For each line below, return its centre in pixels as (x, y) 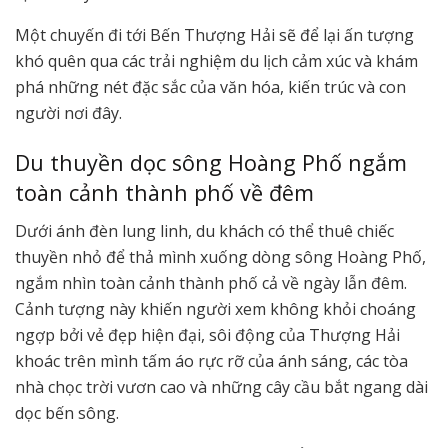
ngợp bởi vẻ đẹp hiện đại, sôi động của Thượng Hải (207, 335)
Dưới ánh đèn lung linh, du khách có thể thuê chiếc (204, 231)
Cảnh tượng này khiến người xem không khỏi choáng (215, 309)
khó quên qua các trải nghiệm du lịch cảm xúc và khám (216, 60)
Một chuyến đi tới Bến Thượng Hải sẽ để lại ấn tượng (214, 34)
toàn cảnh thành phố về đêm (164, 192)
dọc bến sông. (67, 413)
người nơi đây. (68, 112)
